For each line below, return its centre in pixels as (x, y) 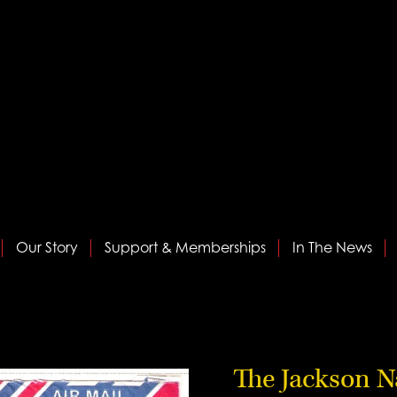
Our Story (47, 247)
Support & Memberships (185, 247)
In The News (332, 247)
